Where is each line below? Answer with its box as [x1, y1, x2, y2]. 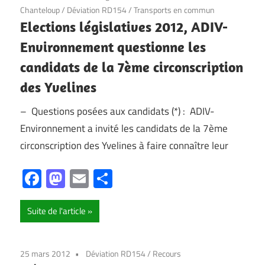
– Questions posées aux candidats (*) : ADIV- [20, 103, 214, 119]
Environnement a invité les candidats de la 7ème [20, 120, 228, 136]
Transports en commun [134, 4, 215, 17]
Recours [153, 247, 181, 260]
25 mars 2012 [20, 247, 70, 260]
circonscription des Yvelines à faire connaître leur [20, 137, 228, 153]
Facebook [41, 164, 117, 193]
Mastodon [65, 164, 146, 193]
